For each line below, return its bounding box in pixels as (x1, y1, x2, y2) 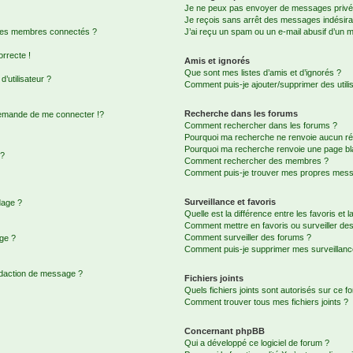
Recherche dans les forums (184, 109, 299, 118)
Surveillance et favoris (184, 197, 277, 206)
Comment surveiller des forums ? (184, 232, 312, 242)
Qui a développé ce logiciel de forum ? (184, 338, 330, 347)
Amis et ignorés (184, 56, 251, 65)
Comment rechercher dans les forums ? (184, 121, 338, 130)
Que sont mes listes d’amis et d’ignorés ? (184, 68, 342, 77)
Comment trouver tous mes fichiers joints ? (184, 297, 349, 307)
